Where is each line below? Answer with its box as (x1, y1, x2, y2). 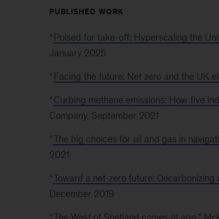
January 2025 (49, 47, 106, 58)
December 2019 (49, 188, 114, 199)
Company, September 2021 (49, 110, 159, 121)
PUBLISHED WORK (49, 7, 124, 16)
